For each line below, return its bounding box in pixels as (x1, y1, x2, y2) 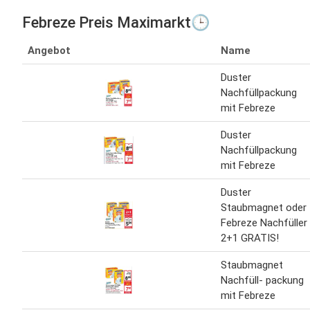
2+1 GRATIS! (221, 231, 279, 244)
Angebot (28, 44, 71, 57)
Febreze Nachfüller (221, 216, 307, 229)
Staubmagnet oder (221, 201, 307, 214)
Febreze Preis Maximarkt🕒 (22, 13, 210, 31)
